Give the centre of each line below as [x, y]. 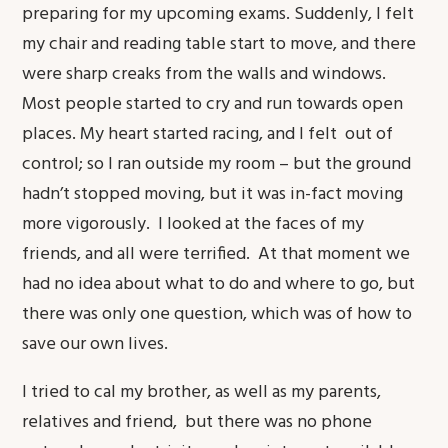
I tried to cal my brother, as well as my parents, [202, 392]
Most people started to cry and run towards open [213, 104]
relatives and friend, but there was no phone [197, 422]
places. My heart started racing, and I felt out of [208, 134]
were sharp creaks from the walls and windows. [204, 74]
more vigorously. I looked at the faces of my [193, 224]
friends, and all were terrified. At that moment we [216, 254]
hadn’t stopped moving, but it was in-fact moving [213, 194]
